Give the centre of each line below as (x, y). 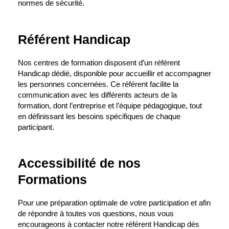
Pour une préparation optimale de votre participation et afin (114, 203)
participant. (36, 127)
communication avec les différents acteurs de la (97, 95)
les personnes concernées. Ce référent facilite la (98, 84)
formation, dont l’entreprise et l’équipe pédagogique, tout (110, 106)
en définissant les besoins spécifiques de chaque (99, 116)
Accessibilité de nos (79, 163)
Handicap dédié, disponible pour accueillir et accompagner (114, 73)
